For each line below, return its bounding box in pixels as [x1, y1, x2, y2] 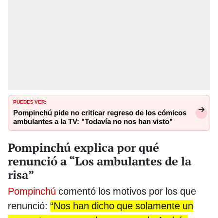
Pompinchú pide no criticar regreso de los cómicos [13, 109, 186, 118]
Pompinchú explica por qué [8, 139, 159, 155]
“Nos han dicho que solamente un [50, 200, 193, 212]
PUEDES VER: [13, 97, 46, 106]
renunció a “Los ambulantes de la [8, 153, 191, 169]
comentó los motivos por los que [56, 185, 196, 197]
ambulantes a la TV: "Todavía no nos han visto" [13, 117, 173, 127]
